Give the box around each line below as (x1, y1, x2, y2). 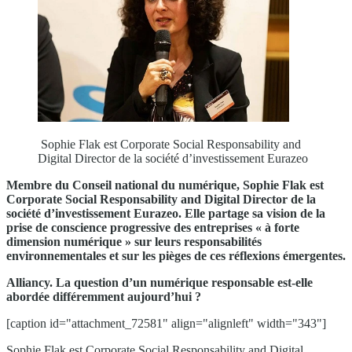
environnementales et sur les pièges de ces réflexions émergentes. (6, 248, 346, 262)
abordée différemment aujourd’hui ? (6, 289, 201, 303)
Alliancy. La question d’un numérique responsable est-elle (6, 275, 313, 289)
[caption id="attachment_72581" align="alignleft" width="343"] (6, 316, 326, 330)
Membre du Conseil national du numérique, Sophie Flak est (6, 178, 324, 192)
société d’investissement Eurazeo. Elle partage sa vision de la (6, 206, 325, 220)
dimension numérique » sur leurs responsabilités (6, 234, 262, 248)
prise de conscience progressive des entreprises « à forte (6, 220, 299, 234)
